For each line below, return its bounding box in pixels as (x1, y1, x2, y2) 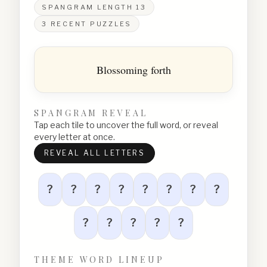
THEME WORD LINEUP (34, 254, 164, 265)
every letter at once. (34, 132, 115, 142)
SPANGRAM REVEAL (34, 107, 148, 119)
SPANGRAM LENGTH (42, 3, 136, 11)
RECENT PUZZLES (47, 20, 132, 28)
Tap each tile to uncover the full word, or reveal (34, 120, 218, 130)
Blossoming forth (96, 63, 171, 77)
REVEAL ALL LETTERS (44, 148, 145, 157)
